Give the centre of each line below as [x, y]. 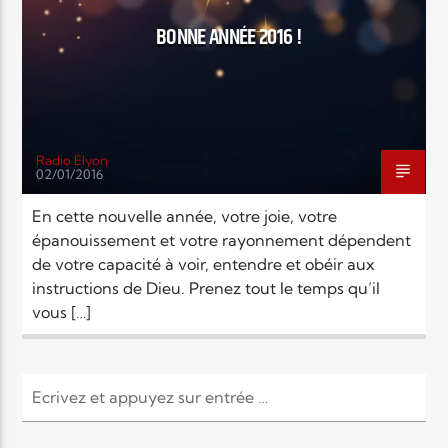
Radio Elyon [72, 159]
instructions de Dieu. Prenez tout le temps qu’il [206, 287]
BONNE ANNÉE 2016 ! [229, 37]
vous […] [62, 311]
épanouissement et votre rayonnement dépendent [222, 239]
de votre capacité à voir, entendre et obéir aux [204, 263]
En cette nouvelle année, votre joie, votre [185, 215]
